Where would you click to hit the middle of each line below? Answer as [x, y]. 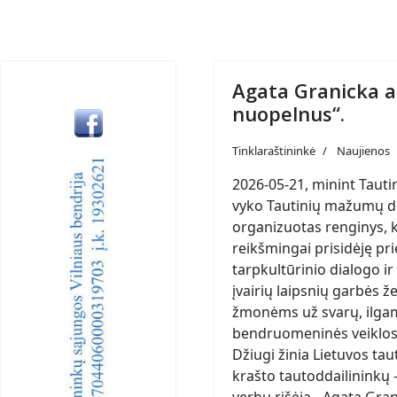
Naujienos [363, 151]
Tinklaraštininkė [274, 151]
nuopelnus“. [288, 113]
